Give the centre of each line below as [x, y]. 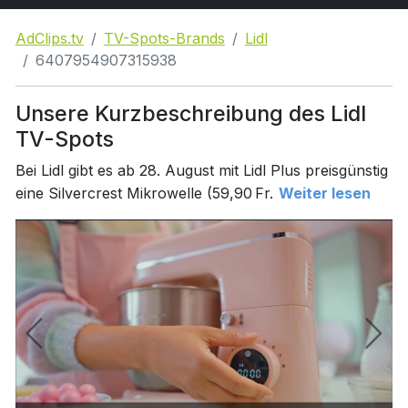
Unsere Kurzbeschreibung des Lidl [190, 113]
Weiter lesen [324, 193]
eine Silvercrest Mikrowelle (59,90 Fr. [144, 193]
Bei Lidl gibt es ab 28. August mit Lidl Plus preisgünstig [201, 170]
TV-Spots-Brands [164, 38]
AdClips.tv [49, 38]
